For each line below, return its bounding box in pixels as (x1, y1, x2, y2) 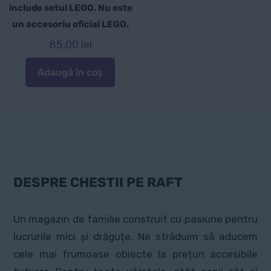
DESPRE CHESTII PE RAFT (13, 174, 183, 191)
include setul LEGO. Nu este (8, 2, 132, 14)
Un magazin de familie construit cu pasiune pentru (13, 213, 258, 226)
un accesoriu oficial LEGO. (12, 19, 129, 30)
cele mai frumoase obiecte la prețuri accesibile (13, 248, 258, 261)
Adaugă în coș (37, 67, 103, 79)
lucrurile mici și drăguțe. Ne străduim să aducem (13, 230, 258, 243)
